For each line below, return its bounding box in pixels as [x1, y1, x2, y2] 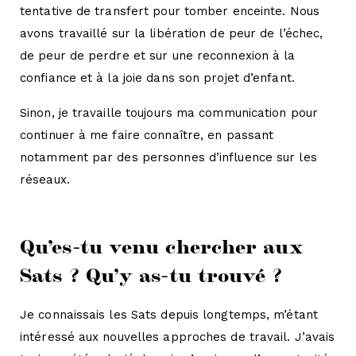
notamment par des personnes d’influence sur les [20, 150, 317, 165]
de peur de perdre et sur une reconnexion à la [20, 48, 296, 64]
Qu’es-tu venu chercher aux [20, 232, 303, 258]
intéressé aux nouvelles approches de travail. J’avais [20, 330, 335, 345]
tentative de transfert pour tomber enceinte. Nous [20, 4, 319, 19]
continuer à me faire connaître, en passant [20, 128, 274, 143]
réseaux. [20, 172, 70, 188]
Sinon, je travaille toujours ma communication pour [20, 106, 319, 121]
